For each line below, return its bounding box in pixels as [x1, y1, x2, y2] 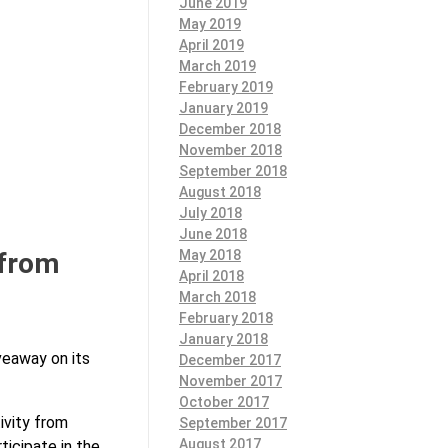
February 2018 [179, 309, 273, 326]
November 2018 [179, 141, 282, 158]
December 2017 [179, 351, 281, 368]
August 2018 [179, 183, 261, 200]
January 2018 [179, 330, 268, 347]
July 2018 [179, 204, 242, 221]
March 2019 [179, 57, 256, 74]
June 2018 [179, 225, 247, 242]
